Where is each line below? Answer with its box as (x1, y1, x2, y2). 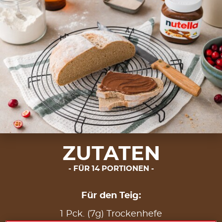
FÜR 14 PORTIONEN (73, 165, 149, 173)
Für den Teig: (81, 191, 141, 201)
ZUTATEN (62, 144, 160, 165)
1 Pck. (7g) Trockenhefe (60, 210, 162, 219)
